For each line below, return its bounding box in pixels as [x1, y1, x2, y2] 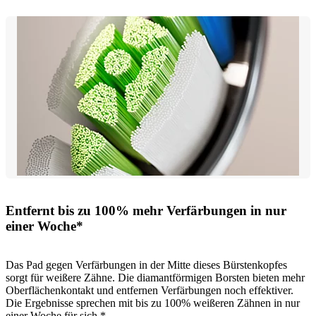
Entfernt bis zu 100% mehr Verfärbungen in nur [6, 203, 286, 219]
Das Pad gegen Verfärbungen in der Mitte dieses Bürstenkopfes [6, 258, 287, 271]
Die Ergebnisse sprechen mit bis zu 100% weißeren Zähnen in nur [6, 296, 300, 309]
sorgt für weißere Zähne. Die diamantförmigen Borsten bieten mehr [6, 271, 305, 284]
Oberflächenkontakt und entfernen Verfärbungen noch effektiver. [6, 284, 293, 296]
